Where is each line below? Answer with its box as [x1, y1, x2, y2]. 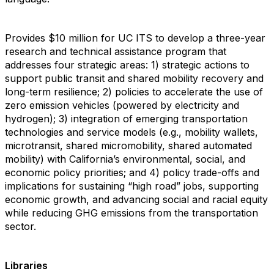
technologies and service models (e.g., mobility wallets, [5, 126, 258, 138]
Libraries [5, 259, 48, 272]
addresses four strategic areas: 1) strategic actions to [5, 59, 250, 71]
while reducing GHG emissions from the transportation [5, 207, 258, 219]
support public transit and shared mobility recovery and [5, 72, 264, 84]
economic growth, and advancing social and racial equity [5, 193, 268, 206]
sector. [5, 220, 36, 232]
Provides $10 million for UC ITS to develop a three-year [5, 32, 265, 44]
